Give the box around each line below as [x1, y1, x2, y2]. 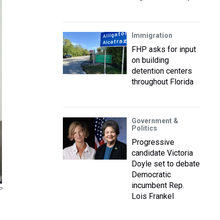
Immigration [132, 31, 172, 39]
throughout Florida [132, 77, 193, 86]
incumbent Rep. [132, 181, 184, 190]
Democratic [132, 170, 171, 179]
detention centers [132, 66, 192, 76]
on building [132, 55, 169, 65]
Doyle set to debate [132, 159, 200, 168]
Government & [132, 117, 178, 125]
